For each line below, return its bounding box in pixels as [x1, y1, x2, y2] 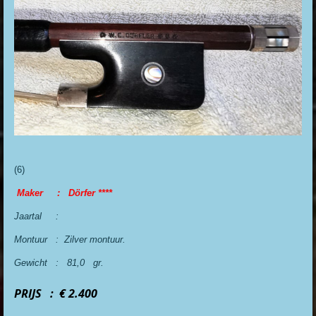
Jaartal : [14, 211, 67, 222]
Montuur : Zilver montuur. [14, 234, 126, 245]
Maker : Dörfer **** [17, 188, 112, 199]
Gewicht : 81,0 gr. [14, 257, 104, 269]
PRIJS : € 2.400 [14, 286, 97, 302]
